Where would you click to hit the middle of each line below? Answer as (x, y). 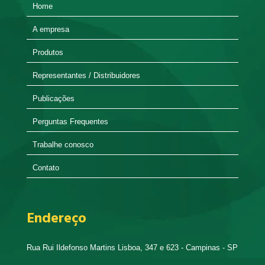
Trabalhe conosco (63, 145)
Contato (46, 168)
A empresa (51, 30)
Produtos (48, 53)
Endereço (56, 219)
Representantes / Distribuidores (86, 76)
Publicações (54, 99)
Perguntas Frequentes (70, 122)
